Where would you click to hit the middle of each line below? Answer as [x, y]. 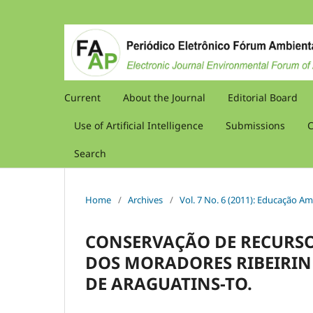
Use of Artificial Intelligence [139, 125]
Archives [145, 199]
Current [82, 97]
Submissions [255, 125]
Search [90, 153]
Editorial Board [263, 97]
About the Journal [164, 97]
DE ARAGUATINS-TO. [169, 283]
